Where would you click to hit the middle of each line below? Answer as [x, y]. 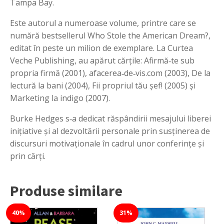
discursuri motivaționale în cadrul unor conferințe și [107, 143]
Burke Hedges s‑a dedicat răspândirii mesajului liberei [110, 118]
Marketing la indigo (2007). [60, 98]
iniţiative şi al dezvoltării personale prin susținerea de [110, 131]
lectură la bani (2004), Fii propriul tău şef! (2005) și [103, 85]
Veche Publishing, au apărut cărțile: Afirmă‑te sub [102, 60]
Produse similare [66, 190]
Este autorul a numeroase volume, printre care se [103, 23]
